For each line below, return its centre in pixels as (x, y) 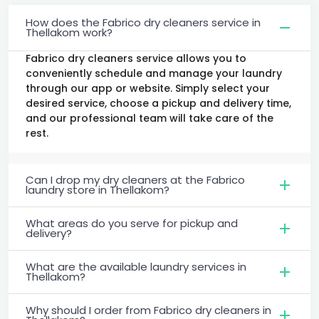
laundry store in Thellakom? (98, 189)
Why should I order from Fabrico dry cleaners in (148, 310)
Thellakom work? (69, 32)
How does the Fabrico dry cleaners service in (143, 22)
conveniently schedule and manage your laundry (154, 73)
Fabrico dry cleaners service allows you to (136, 58)
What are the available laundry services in (136, 266)
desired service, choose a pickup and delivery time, (158, 103)
